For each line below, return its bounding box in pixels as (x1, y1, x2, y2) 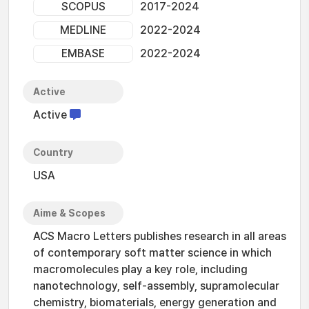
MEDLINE (60, 23, 106, 37)
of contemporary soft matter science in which (33, 246, 272, 259)
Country (33, 147, 73, 158)
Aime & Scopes (33, 208, 106, 219)
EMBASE (61, 47, 105, 60)
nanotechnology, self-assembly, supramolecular (33, 279, 279, 292)
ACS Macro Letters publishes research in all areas (33, 230, 286, 243)
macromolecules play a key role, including (33, 263, 248, 276)
